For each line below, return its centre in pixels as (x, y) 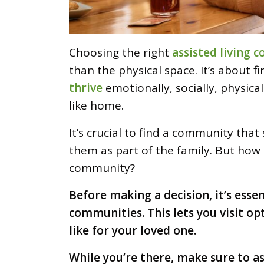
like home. (98, 105)
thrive (86, 88)
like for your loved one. (134, 230)
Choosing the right (121, 52)
